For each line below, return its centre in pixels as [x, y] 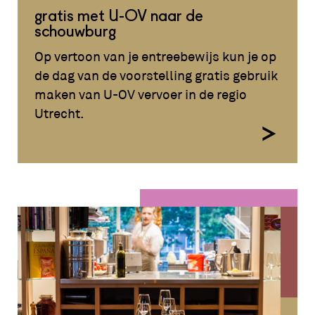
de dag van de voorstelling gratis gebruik [156, 76]
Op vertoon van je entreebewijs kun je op [156, 57]
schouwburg [76, 32]
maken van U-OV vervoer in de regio [141, 95]
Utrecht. [60, 114]
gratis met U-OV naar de [119, 17]
